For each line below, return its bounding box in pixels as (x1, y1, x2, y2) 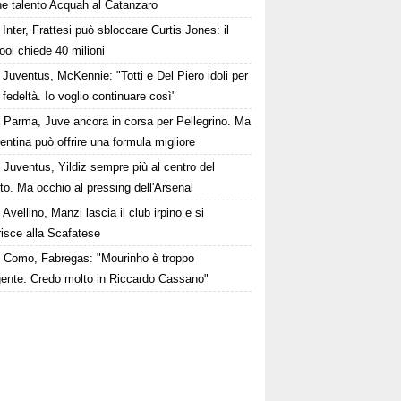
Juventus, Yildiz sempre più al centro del (4, 160, 216, 174)
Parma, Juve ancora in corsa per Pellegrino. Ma (4, 115, 252, 128)
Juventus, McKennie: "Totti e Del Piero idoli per (3, 69, 249, 82)
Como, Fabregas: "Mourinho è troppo (4, 252, 195, 265)
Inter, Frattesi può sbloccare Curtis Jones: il (3, 23, 230, 37)
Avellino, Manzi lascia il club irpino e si (3, 206, 205, 219)
